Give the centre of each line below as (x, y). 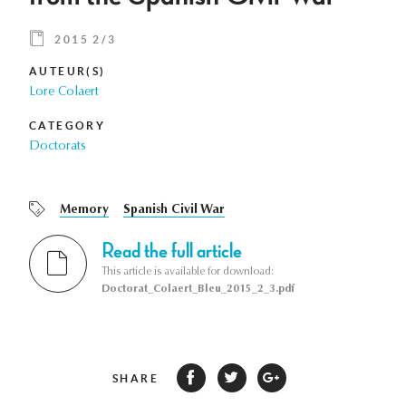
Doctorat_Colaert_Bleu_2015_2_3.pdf (198, 289)
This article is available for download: (188, 271)
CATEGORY (68, 126)
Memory (84, 211)
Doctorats (58, 147)
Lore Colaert (64, 93)
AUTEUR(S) (68, 72)
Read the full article (172, 251)
